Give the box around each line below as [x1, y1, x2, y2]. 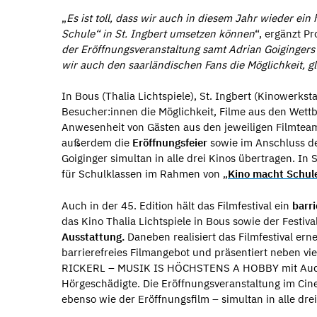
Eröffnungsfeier [132, 136, 207, 149]
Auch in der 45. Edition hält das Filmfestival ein [62, 198, 292, 212]
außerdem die [62, 136, 132, 149]
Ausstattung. [62, 229, 127, 243]
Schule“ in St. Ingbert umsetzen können [62, 26, 255, 40]
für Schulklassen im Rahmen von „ [62, 167, 228, 180]
